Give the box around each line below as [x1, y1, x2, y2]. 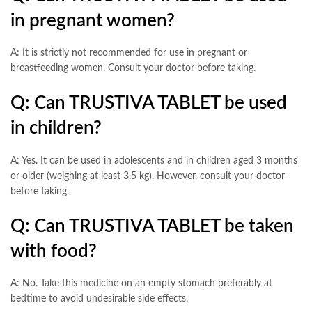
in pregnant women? [10, 11, 175, 30]
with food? [10, 242, 97, 260]
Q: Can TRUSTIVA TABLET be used [10, 94, 287, 113]
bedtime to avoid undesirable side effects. [10, 294, 188, 304]
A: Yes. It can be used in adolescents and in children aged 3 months [10, 155, 297, 166]
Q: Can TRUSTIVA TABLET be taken [10, 217, 294, 235]
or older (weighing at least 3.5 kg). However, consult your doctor [10, 171, 285, 181]
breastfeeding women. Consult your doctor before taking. [10, 63, 256, 74]
